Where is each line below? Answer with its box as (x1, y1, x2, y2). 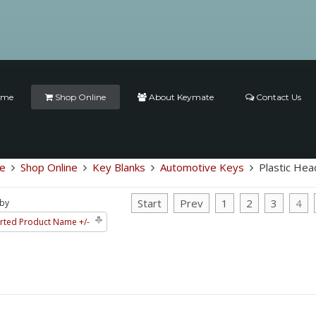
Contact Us (254, 92, 302, 102)
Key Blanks (92, 160, 145, 174)
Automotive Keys (159, 160, 244, 174)
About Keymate (147, 92, 214, 102)
